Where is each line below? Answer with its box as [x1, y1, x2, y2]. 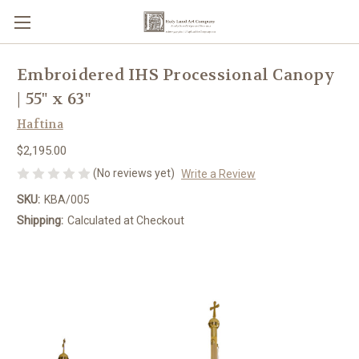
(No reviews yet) [93, 166, 175, 179]
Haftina [17, 116, 63, 132]
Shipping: [17, 213, 63, 227]
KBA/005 [43, 192, 90, 206]
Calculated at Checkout [67, 213, 184, 227]
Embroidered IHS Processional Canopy [17, 65, 335, 86]
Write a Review [180, 167, 256, 180]
